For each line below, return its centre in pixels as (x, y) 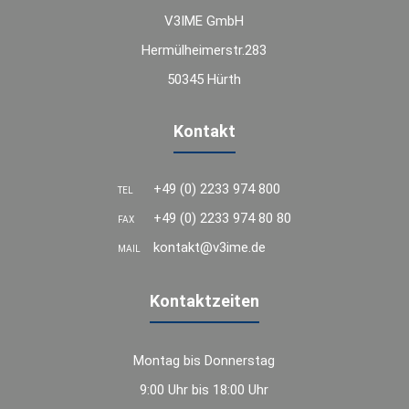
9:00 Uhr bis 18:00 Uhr (204, 390)
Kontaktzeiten (204, 301)
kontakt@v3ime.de (209, 248)
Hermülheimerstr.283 (204, 51)
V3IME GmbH (204, 21)
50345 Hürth (204, 80)
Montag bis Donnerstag (204, 361)
